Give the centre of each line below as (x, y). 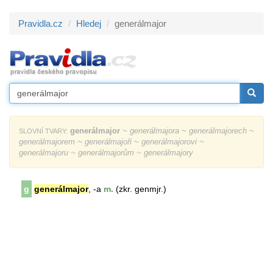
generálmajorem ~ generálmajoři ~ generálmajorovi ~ (112, 142)
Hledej (89, 23)
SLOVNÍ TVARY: (43, 131)
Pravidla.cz (41, 23)
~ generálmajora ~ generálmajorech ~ (187, 131)
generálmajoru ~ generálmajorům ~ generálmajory (106, 153)
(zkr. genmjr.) (140, 189)
